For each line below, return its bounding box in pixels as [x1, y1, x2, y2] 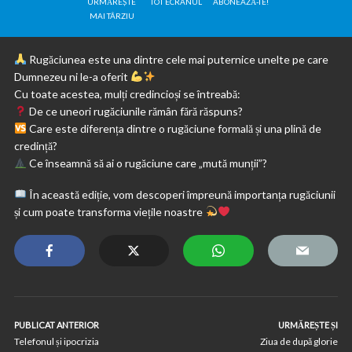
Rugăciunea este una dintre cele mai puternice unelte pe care [26, 53, 328, 66]
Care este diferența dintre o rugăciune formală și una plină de [26, 122, 321, 135]
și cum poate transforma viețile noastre [14, 205, 205, 218]
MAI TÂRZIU [89, 11, 134, 20]
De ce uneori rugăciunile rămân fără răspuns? [26, 104, 243, 118]
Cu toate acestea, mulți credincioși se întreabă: [14, 87, 240, 101]
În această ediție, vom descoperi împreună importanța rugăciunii [26, 188, 335, 201]
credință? [14, 139, 57, 152]
